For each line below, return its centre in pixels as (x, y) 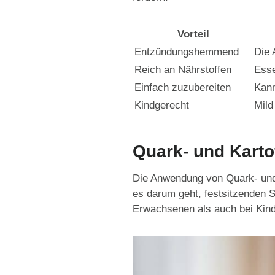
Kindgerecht (162, 105)
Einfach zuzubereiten (183, 87)
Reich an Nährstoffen (183, 70)
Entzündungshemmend (187, 52)
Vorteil (193, 34)
